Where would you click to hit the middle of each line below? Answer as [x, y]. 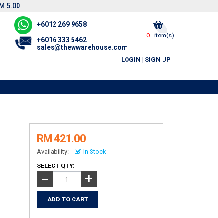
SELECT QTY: [56, 166]
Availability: [53, 152]
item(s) [163, 35]
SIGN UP [158, 60]
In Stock [94, 152]
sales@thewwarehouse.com [82, 47]
